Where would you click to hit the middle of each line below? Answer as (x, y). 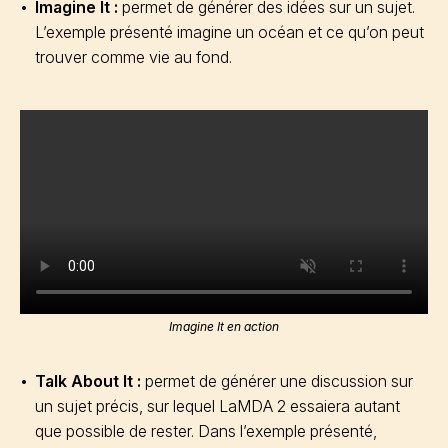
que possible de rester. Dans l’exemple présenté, (206, 431)
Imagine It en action (224, 326)
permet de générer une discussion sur (277, 381)
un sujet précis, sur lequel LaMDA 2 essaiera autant (217, 406)
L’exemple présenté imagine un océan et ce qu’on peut (229, 32)
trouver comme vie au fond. (133, 57)
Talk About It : (88, 381)
